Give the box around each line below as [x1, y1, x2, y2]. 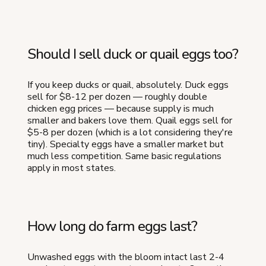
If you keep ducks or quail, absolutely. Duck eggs [27, 78, 229, 91]
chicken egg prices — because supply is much [27, 102, 214, 115]
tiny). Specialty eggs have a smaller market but [27, 137, 224, 151]
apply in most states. [27, 161, 116, 175]
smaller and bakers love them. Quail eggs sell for [27, 113, 232, 127]
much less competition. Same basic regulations [27, 149, 221, 163]
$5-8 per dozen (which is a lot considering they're [27, 125, 233, 139]
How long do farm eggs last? [27, 216, 197, 236]
